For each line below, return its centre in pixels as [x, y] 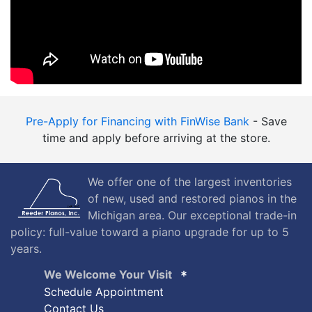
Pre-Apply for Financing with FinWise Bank [137, 121]
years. [26, 248]
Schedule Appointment [104, 291]
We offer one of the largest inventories [190, 181]
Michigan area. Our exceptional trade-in [192, 215]
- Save [268, 121]
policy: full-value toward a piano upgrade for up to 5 [150, 232]
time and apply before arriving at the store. [156, 138]
